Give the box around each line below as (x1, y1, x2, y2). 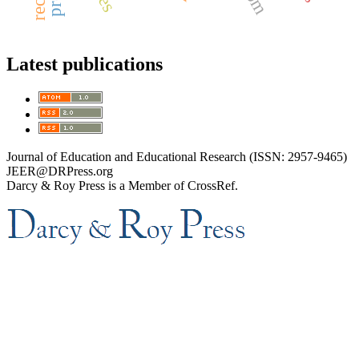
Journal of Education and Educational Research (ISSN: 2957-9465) (6, 150, 347, 164)
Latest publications (6, 54, 163, 75)
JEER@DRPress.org (6, 164, 113, 179)
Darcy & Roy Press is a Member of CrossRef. (6, 179, 238, 193)
